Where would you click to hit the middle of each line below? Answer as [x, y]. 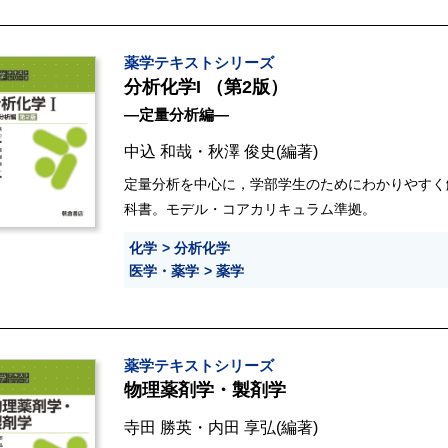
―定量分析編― [176, 115]
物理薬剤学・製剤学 [207, 390]
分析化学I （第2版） [206, 87]
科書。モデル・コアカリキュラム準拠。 [250, 209]
